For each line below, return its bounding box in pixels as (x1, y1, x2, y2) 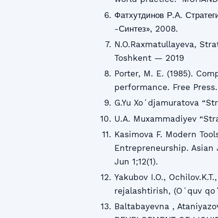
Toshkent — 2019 (114, 53, 184, 63)
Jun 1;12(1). (114, 156, 158, 166)
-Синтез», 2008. (114, 23, 178, 34)
